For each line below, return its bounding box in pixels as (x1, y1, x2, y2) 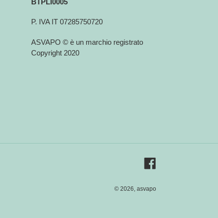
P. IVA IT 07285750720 (31, 18, 103, 26)
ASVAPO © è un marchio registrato (31, 37, 143, 46)
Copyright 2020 (31, 48, 79, 57)
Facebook (156, 157, 187, 166)
